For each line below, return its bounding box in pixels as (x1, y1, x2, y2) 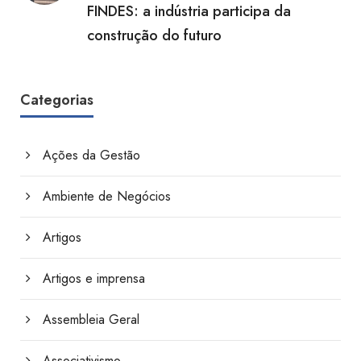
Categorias (20, 89, 93, 111)
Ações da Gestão (43, 146, 140, 165)
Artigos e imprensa (43, 269, 145, 288)
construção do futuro (87, 25, 222, 47)
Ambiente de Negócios (43, 187, 171, 206)
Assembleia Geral (43, 310, 139, 330)
